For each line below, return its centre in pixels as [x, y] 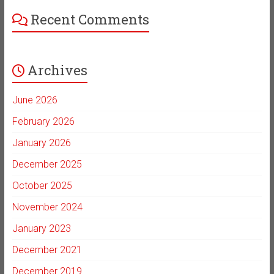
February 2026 [43, 122]
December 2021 [47, 250]
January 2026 [41, 143]
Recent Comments [90, 20]
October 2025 [42, 186]
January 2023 [41, 229]
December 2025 [47, 165]
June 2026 [35, 100]
